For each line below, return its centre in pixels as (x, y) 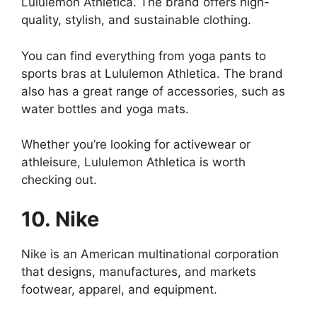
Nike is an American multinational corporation (150, 254)
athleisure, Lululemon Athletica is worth (133, 162)
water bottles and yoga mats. (105, 109)
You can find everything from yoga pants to (144, 56)
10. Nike (60, 219)
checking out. (59, 180)
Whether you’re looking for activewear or (136, 145)
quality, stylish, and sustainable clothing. (136, 20)
